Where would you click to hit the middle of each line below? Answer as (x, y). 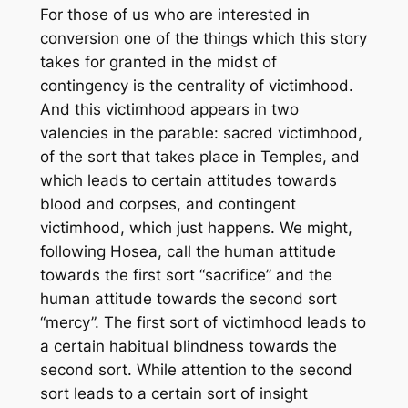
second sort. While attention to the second (196, 370)
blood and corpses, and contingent (168, 204)
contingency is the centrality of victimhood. (196, 86)
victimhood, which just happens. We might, (196, 228)
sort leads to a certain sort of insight (173, 394)
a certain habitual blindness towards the (188, 347)
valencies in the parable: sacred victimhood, (201, 133)
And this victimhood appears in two (169, 110)
